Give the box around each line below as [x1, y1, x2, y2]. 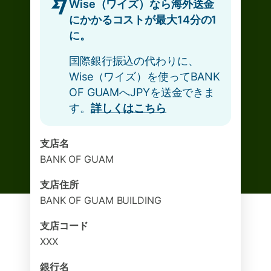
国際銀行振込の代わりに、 [69, 54, 199, 67]
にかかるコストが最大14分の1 [69, 13, 217, 26]
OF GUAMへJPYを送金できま [69, 86, 215, 99]
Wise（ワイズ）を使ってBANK [69, 70, 221, 83]
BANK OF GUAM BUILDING [40, 194, 162, 206]
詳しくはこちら [90, 102, 167, 114]
